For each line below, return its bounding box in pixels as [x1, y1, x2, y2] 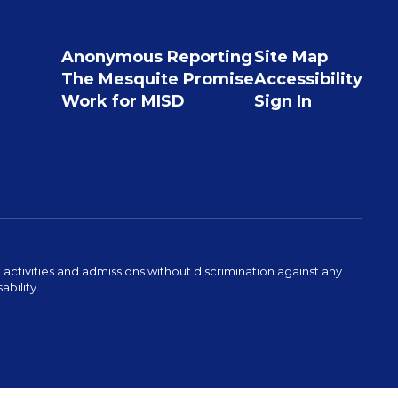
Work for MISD [60, 92, 185, 111]
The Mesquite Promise [60, 69, 254, 89]
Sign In [253, 92, 312, 111]
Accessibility [253, 69, 362, 89]
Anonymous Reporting [60, 47, 252, 67]
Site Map [253, 47, 328, 67]
